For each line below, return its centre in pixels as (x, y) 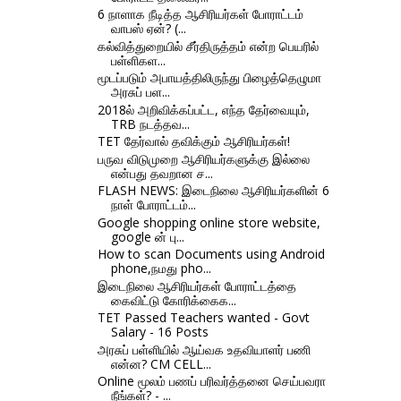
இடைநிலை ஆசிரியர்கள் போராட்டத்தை (196, 286)
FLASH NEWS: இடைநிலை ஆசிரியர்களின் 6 (213, 191)
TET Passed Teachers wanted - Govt (203, 318)
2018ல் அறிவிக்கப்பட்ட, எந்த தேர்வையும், (203, 109)
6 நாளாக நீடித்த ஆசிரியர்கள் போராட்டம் (200, 14)
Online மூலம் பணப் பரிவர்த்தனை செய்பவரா (211, 381)
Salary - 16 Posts (159, 332)
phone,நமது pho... (161, 269)
